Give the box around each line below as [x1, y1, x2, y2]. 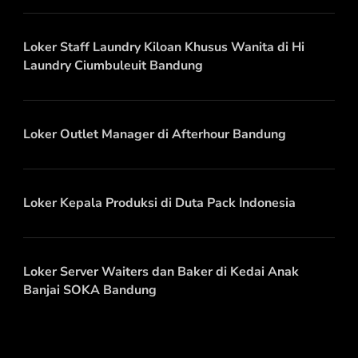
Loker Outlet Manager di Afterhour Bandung [23, 125, 286, 144]
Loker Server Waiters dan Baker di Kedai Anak [23, 263, 299, 281]
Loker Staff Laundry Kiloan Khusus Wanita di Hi [23, 38, 304, 57]
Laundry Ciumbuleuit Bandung [23, 57, 203, 75]
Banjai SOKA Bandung [23, 281, 157, 300]
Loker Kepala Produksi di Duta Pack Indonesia [23, 194, 296, 213]
